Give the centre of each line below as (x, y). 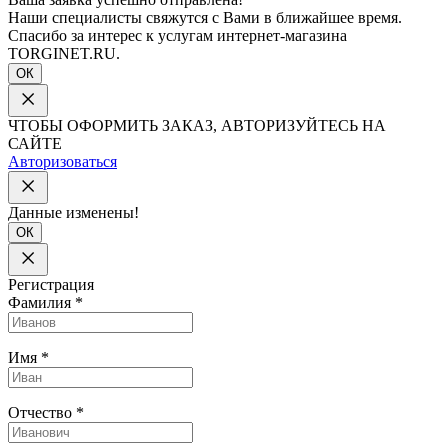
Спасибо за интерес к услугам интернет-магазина (177, 35)
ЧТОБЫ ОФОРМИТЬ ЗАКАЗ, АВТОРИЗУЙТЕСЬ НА (197, 125)
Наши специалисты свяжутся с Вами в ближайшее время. (205, 17)
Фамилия (41, 302)
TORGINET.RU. (64, 53)
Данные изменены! (73, 212)
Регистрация (51, 284)
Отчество (42, 412)
